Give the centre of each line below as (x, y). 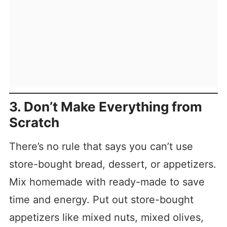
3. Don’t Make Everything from (105, 107)
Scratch (34, 123)
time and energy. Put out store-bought (101, 200)
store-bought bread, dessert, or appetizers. (112, 164)
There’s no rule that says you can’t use (101, 147)
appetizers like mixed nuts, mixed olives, (106, 218)
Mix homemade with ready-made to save (107, 182)
